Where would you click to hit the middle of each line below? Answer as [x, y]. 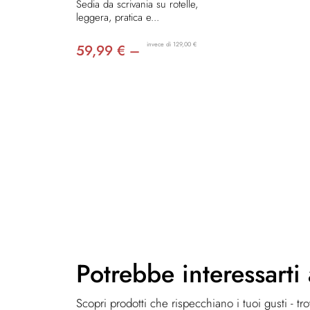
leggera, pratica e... [118, 17]
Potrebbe [129, 273]
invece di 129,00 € [172, 44]
